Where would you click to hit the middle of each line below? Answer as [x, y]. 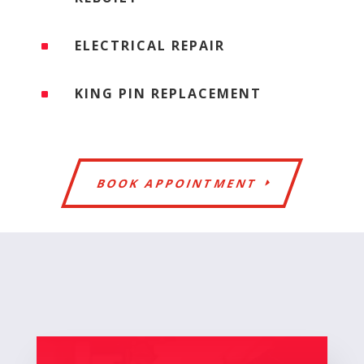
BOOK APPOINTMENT [178, 183]
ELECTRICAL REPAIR [150, 45]
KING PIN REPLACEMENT [168, 93]
